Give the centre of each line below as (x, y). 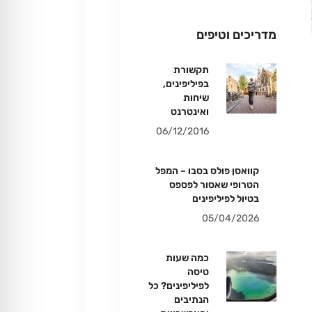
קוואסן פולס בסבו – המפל (207, 171)
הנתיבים (192, 300)
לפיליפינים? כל (179, 286)
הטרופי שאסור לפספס (214, 185)
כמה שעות (187, 258)
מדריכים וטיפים (236, 35)
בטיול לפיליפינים (226, 199)
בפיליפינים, (186, 84)
